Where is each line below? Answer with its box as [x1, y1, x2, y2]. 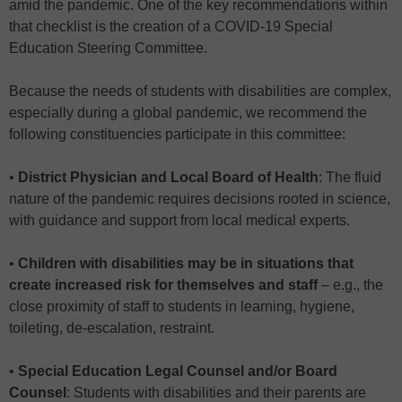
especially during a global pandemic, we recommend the [9, 105, 367, 121]
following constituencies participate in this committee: [9, 127, 345, 143]
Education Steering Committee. [9, 40, 207, 57]
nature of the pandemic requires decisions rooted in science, [9, 191, 390, 207]
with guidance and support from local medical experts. [9, 213, 350, 229]
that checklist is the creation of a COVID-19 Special [9, 19, 333, 35]
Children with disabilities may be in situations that [18, 256, 354, 272]
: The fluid [319, 170, 381, 186]
